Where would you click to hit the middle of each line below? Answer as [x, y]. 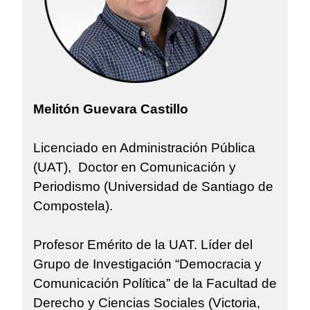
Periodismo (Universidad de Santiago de [153, 187]
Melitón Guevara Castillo [111, 109]
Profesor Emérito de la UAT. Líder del [143, 245]
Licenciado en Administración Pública [144, 148]
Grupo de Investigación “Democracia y [147, 264]
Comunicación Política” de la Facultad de [155, 284]
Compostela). [73, 206]
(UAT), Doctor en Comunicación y [135, 167]
